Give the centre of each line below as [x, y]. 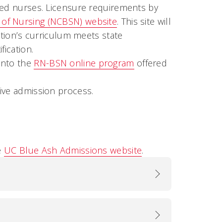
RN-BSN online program [84, 63]
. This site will [144, 21]
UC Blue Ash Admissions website [73, 150]
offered [151, 63]
